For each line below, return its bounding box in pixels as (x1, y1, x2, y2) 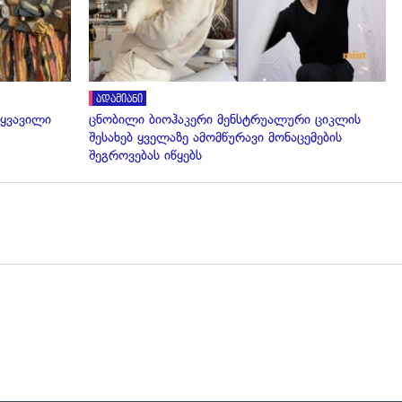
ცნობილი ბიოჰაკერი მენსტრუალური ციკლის (89, 111, 361, 128)
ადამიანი (96, 93, 143, 106)
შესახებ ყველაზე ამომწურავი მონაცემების (89, 129, 342, 146)
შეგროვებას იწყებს (89, 147, 202, 164)
